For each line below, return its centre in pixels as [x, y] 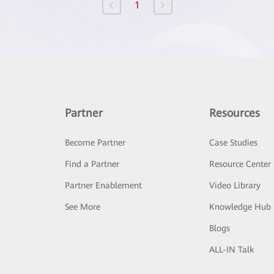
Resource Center [240, 164]
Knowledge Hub [240, 207]
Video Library [235, 186]
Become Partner [95, 143]
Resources [235, 113]
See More [82, 207]
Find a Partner [92, 164]
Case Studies [234, 143]
